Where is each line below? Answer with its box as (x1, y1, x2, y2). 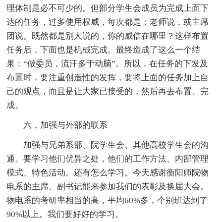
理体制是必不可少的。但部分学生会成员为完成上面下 (6, 3, 209, 13)
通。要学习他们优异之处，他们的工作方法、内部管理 (6, 154, 209, 164)
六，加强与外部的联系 (23, 120, 108, 130)
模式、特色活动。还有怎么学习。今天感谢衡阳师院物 (6, 168, 209, 178)
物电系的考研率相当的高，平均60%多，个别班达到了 (6, 196, 208, 206)
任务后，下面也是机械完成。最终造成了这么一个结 (6, 45, 201, 55)
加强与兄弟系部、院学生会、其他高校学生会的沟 (23, 140, 209, 150)
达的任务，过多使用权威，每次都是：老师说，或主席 (6, 17, 209, 27)
